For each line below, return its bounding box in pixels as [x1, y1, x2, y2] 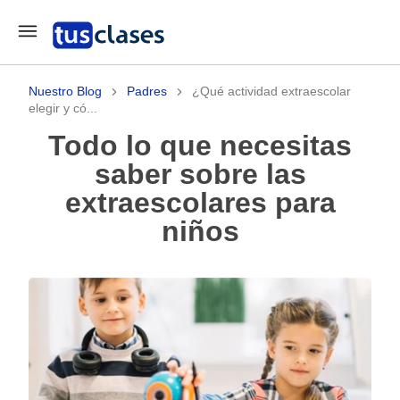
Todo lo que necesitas [48, 129, 64, 162]
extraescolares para [64, 187, 336, 219]
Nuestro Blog [29, 84, 102, 98]
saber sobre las [94, 158, 306, 190]
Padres [127, 84, 167, 98]
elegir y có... [29, 101, 97, 115]
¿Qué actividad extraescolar [192, 84, 351, 98]
